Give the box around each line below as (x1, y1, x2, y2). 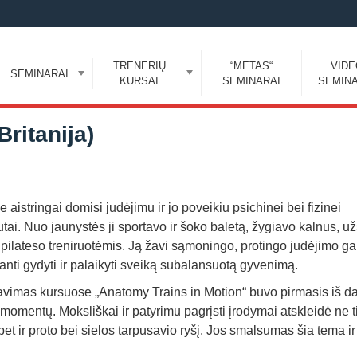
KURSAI (120, 75, 159, 87)
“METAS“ (229, 60, 273, 72)
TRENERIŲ (112, 60, 166, 72)
